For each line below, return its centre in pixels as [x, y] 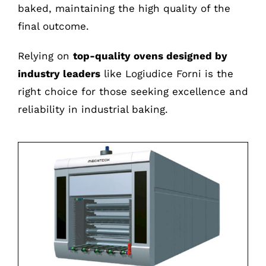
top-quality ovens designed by [150, 56]
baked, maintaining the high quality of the [124, 8]
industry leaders [59, 74]
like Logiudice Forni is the [167, 74]
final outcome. [53, 26]
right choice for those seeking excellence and [133, 91]
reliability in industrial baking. [93, 109]
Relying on [45, 56]
